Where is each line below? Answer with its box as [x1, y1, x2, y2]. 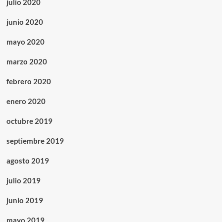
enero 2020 [6, 97, 46, 106]
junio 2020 [6, 17, 43, 27]
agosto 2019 [6, 156, 49, 166]
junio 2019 [6, 196, 43, 205]
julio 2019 [6, 176, 41, 185]
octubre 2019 [6, 116, 53, 126]
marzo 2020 [6, 57, 47, 66]
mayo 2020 [6, 37, 45, 47]
